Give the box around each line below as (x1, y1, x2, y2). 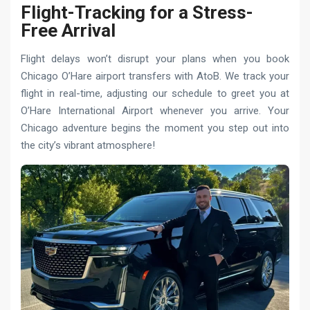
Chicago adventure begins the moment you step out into (21, 121, 289, 134)
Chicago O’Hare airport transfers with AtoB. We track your (21, 69, 289, 82)
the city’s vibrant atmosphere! (21, 138, 155, 152)
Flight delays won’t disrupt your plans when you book (21, 52, 289, 65)
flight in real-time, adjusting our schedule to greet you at (21, 86, 289, 100)
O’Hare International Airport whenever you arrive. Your (21, 104, 289, 117)
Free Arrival (21, 19, 116, 41)
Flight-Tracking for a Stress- (21, 1, 253, 23)
